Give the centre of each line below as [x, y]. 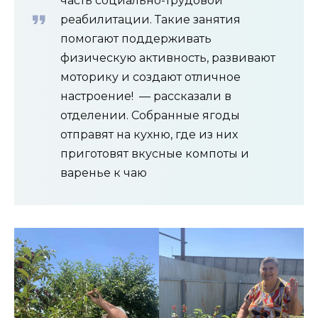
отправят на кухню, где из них [149, 134]
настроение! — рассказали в [146, 96]
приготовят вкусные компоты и [155, 153]
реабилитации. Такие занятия [150, 19]
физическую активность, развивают [168, 57]
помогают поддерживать [136, 38]
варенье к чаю [104, 172]
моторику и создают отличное [150, 77]
